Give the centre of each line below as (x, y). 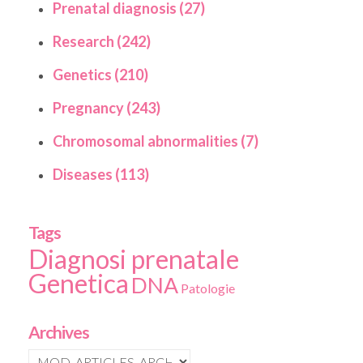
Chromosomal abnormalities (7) (156, 141)
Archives (59, 332)
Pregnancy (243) (107, 108)
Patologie (208, 288)
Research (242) (102, 41)
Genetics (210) (100, 75)
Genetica (79, 283)
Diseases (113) (101, 174)
